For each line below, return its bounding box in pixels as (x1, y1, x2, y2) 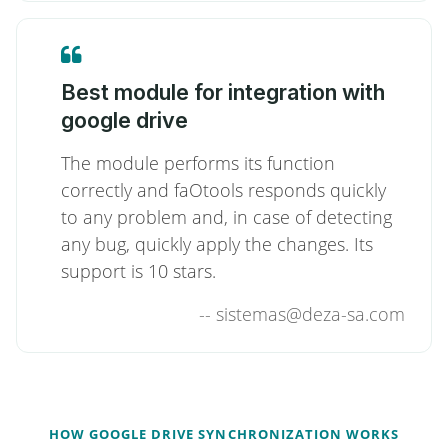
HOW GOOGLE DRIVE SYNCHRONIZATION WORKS (48, 425, 400, 443)
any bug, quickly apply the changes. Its (61, 232, 373, 256)
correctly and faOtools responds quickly (61, 178, 386, 202)
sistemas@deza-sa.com (216, 302, 405, 326)
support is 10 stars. (61, 259, 216, 283)
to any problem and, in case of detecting (61, 205, 392, 229)
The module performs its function (61, 151, 335, 175)
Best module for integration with (61, 79, 385, 105)
